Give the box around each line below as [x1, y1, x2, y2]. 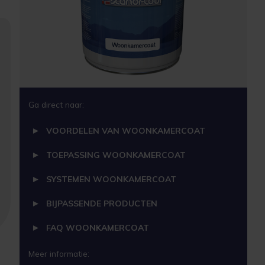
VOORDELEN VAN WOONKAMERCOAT [46, 125, 205, 137]
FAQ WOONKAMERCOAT [46, 222, 149, 234]
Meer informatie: [28, 248, 89, 259]
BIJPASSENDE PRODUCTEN [46, 198, 157, 209]
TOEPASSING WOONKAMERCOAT [46, 150, 186, 161]
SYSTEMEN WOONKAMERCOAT [46, 174, 176, 185]
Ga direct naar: [28, 99, 84, 110]
